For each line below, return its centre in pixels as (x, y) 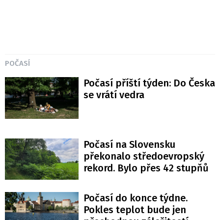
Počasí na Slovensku (129, 144)
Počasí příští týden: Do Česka (149, 83)
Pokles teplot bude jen (135, 209)
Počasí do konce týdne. (136, 198)
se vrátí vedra (114, 95)
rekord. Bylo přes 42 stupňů (146, 168)
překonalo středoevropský (144, 156)
